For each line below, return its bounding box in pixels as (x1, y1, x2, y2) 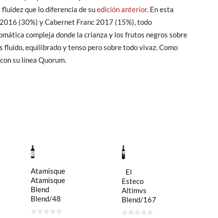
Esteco (121, 176, 144, 185)
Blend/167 (121, 195, 156, 204)
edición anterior (97, 5, 147, 14)
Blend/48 (31, 194, 61, 203)
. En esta (147, 5, 174, 14)
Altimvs (121, 185, 146, 195)
